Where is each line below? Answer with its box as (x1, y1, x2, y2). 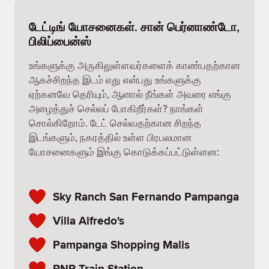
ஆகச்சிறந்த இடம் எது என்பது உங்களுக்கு (29, 73, 201, 87)
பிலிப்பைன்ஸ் (29, 32, 91, 50)
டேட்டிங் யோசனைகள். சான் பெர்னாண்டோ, (29, 18, 240, 35)
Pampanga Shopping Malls (53, 236, 190, 253)
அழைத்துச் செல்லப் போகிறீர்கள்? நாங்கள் (29, 101, 204, 116)
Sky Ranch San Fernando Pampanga (53, 188, 239, 205)
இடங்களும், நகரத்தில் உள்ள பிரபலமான (29, 130, 192, 145)
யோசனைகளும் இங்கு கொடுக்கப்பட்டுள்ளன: (29, 145, 219, 159)
